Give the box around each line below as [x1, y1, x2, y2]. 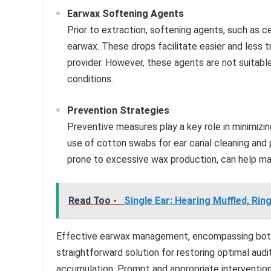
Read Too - [68, 195, 119, 207]
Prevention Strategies [67, 105, 169, 117]
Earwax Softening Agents [67, 8, 184, 20]
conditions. [67, 73, 113, 85]
